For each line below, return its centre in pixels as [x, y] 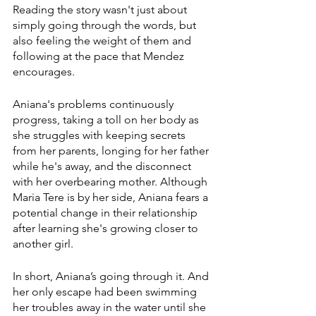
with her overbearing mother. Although [111, 182]
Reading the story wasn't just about [101, 10]
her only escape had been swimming [106, 292]
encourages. [44, 72]
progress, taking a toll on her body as [107, 120]
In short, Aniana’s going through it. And [112, 276]
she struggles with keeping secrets [101, 135]
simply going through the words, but [106, 25]
